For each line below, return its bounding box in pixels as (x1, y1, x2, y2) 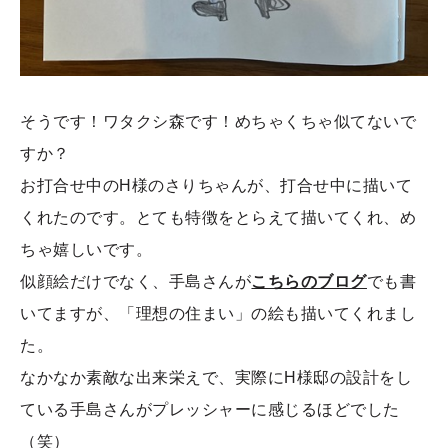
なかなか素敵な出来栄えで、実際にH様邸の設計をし (20, 368, 413, 386)
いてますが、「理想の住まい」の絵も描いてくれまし (20, 304, 417, 322)
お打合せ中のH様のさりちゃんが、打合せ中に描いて (20, 176, 413, 194)
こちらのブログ (251, 272, 367, 290)
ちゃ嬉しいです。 (20, 240, 153, 258)
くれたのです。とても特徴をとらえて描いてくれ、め (20, 208, 417, 226)
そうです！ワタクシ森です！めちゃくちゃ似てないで (20, 112, 417, 130)
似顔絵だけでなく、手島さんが (20, 272, 252, 290)
